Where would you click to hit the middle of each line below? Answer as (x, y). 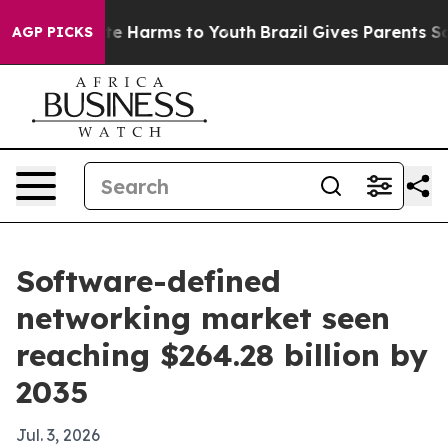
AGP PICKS (52, 32)
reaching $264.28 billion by (222, 355)
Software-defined (148, 281)
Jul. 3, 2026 (58, 435)
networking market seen (203, 318)
